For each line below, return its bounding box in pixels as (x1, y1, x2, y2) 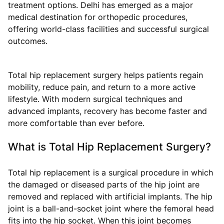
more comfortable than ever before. (8, 117, 144, 128)
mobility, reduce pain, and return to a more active (8, 81, 195, 92)
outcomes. (8, 35, 47, 46)
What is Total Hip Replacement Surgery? (8, 140, 211, 153)
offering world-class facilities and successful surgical (8, 23, 209, 34)
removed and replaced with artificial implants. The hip (8, 191, 212, 201)
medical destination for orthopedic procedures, (8, 11, 187, 22)
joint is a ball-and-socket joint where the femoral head (8, 203, 214, 213)
